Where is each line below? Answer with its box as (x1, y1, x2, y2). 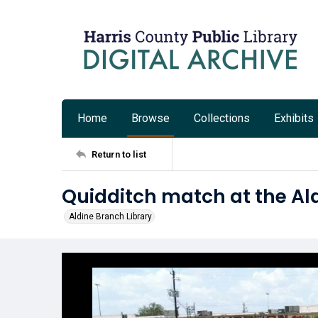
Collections (194, 111, 250, 125)
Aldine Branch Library (69, 212, 152, 221)
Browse (131, 111, 170, 125)
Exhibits (274, 111, 314, 125)
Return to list (92, 148, 146, 160)
